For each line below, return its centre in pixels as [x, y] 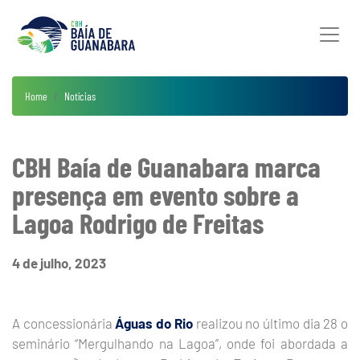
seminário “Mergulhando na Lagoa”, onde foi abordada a [180, 343]
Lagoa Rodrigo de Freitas [138, 223]
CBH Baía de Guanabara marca [166, 166]
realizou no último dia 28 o [270, 323]
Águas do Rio [154, 323]
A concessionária [64, 323]
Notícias [80, 96]
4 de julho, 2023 [59, 263]
